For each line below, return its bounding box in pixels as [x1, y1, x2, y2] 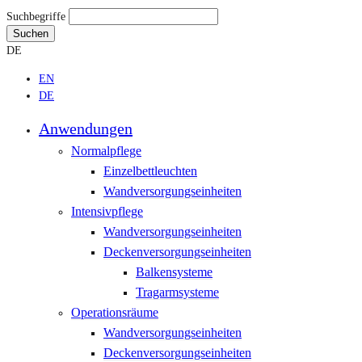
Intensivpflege [71, 204, 143, 218]
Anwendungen [39, 119, 133, 137]
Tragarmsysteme [136, 284, 219, 299]
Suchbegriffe [6, 10, 65, 23]
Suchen [13, 27, 48, 40]
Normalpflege [71, 143, 141, 158]
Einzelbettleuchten [103, 163, 197, 178]
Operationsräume [71, 305, 158, 319]
